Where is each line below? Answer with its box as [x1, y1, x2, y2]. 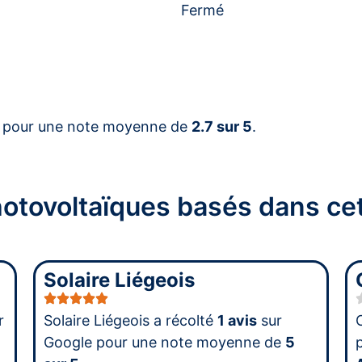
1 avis [217, 311, 257, 329]
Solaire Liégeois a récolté [43, 311, 217, 329]
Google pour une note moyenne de [43, 333, 285, 351]
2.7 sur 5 [192, 117, 252, 135]
